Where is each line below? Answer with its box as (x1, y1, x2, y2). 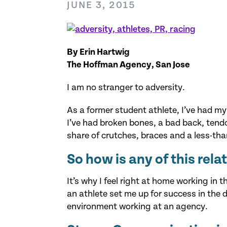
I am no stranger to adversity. (67, 82, 185, 93)
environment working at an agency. (67, 201, 208, 212)
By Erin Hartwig (67, 46, 130, 57)
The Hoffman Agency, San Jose (67, 59, 190, 70)
